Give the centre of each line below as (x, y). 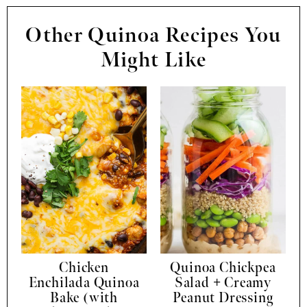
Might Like (153, 61)
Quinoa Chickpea (223, 268)
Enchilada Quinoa (84, 283)
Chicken (84, 268)
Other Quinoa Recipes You (153, 36)
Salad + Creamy (223, 283)
